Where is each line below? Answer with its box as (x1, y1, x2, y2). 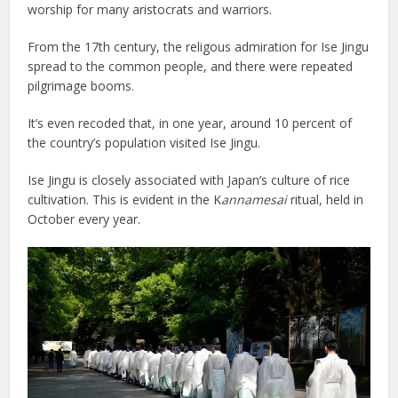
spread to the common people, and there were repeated (28, 57, 354, 75)
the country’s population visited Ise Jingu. (28, 133, 261, 151)
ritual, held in (287, 190, 364, 208)
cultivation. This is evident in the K (28, 190, 222, 208)
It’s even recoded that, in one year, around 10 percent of (28, 114, 353, 131)
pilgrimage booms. (28, 76, 135, 94)
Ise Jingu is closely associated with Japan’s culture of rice (28, 171, 351, 188)
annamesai (221, 190, 288, 208)
